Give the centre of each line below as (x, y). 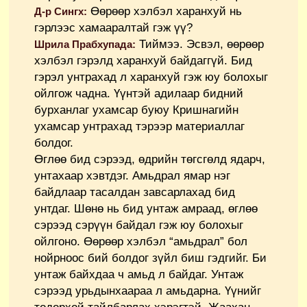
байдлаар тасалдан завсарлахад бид (135, 193)
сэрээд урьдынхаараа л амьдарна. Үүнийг (148, 291)
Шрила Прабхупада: (85, 45)
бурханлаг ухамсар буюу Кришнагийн (136, 110)
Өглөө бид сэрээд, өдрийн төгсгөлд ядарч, (150, 160)
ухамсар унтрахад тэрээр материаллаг (139, 127)
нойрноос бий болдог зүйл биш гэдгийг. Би (150, 258)
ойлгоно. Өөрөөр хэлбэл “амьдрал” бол (141, 242)
